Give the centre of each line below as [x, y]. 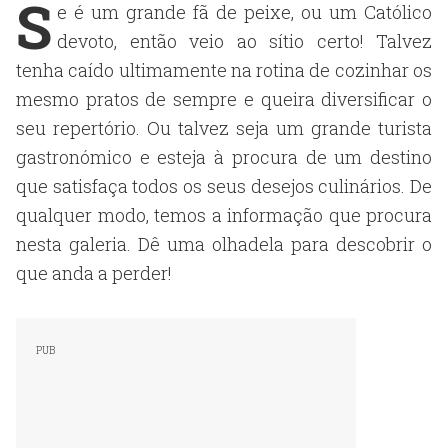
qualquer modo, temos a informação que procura [224, 215]
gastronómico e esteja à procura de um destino [224, 157]
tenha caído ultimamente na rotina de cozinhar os [224, 70]
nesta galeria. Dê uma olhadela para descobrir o [224, 244]
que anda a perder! [94, 273]
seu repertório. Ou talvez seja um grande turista [224, 128]
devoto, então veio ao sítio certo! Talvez [244, 41]
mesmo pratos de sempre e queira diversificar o [224, 99]
